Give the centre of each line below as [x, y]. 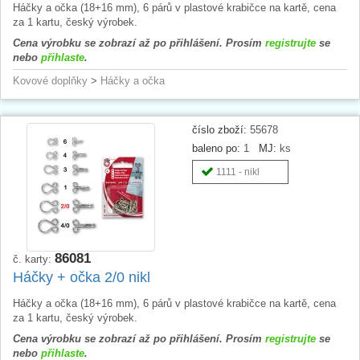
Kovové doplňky [50, 80]
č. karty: [34, 259]
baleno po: [216, 148]
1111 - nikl [238, 172]
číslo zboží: [219, 129]
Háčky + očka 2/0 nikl [82, 277]
